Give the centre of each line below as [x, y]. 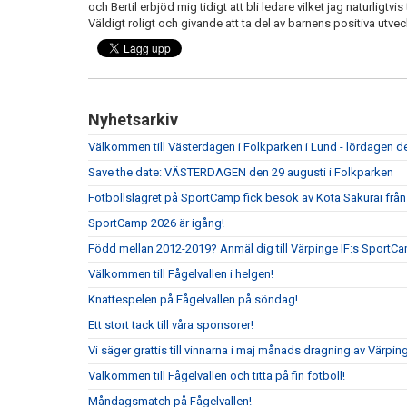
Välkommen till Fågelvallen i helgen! [181, 274]
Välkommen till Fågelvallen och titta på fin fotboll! [217, 376]
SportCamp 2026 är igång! [156, 223]
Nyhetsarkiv [133, 119]
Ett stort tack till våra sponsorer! [171, 325]
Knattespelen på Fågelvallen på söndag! [193, 299]
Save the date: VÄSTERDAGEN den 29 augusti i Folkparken [241, 172]
